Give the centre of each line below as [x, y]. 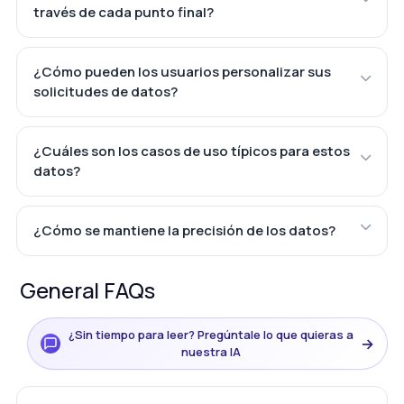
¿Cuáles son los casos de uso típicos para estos [191, 151]
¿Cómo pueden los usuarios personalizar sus [182, 71]
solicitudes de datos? [105, 91]
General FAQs [87, 289]
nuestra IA [211, 351]
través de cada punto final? [123, 12]
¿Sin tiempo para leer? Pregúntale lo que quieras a [211, 334]
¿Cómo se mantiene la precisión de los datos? [184, 230]
